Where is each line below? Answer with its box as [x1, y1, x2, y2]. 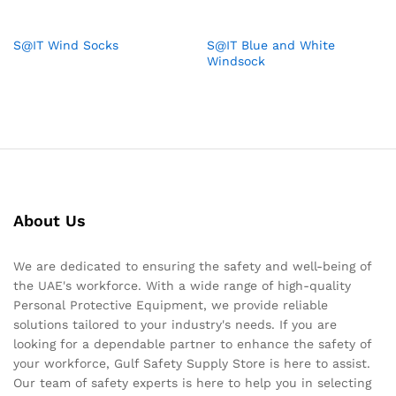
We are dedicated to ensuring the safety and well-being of [13, 259, 371, 274]
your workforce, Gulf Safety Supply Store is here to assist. [13, 356, 370, 371]
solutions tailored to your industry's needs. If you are [13, 317, 337, 332]
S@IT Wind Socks [13, 38, 118, 53]
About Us [13, 211, 86, 231]
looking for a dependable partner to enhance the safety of [13, 337, 371, 352]
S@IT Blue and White [207, 38, 335, 53]
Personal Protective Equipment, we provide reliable [13, 298, 328, 313]
